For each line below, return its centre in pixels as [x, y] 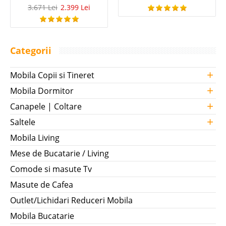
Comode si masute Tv [51, 169]
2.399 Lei [75, 8]
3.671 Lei [43, 8]
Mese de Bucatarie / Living [60, 154]
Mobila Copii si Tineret [52, 75]
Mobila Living [35, 138]
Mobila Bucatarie [42, 216]
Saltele [23, 122]
